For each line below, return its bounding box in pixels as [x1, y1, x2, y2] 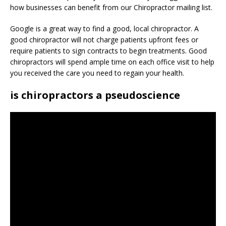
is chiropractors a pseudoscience [10, 88, 180, 102]
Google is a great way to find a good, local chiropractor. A [10, 24, 199, 33]
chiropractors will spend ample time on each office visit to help [10, 57, 214, 67]
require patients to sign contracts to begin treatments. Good [10, 46, 207, 55]
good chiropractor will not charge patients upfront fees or [10, 35, 198, 44]
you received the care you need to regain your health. [10, 68, 184, 78]
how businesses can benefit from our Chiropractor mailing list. [10, 3, 212, 12]
